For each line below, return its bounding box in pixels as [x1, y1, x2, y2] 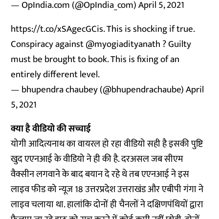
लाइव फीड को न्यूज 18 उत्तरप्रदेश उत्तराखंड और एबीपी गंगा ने [11, 182, 204, 197]
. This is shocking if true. [103, 22, 195, 37]
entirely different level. [11, 67, 100, 82]
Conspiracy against [11, 37, 86, 52]
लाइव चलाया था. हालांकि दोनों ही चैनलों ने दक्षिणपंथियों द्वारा [11, 197, 204, 212]
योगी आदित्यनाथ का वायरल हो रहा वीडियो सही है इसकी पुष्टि [11, 136, 203, 152]
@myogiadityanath [86, 37, 161, 52]
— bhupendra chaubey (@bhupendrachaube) [11, 82, 186, 97]
